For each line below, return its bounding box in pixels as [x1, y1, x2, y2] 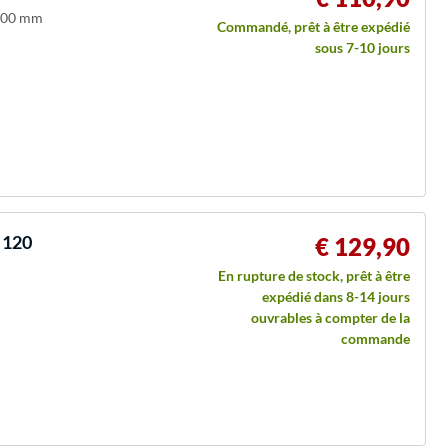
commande [341, 329, 410, 347]
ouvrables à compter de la [251, 308, 410, 326]
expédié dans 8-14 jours [262, 287, 410, 305]
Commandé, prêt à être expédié [217, 17, 410, 35]
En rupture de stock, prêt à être [218, 266, 410, 284]
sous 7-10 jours [315, 38, 410, 56]
